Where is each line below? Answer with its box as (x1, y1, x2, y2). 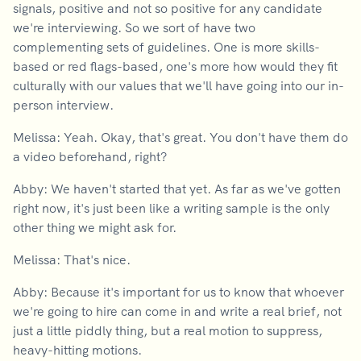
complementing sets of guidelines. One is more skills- (13, 39, 320, 55)
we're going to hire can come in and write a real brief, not (13, 303, 342, 319)
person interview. (13, 97, 114, 113)
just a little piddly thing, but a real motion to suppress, (13, 322, 322, 338)
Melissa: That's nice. (13, 251, 131, 268)
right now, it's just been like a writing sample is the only (13, 200, 330, 216)
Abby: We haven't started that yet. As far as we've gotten (13, 180, 341, 197)
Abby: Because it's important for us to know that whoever (13, 284, 344, 300)
